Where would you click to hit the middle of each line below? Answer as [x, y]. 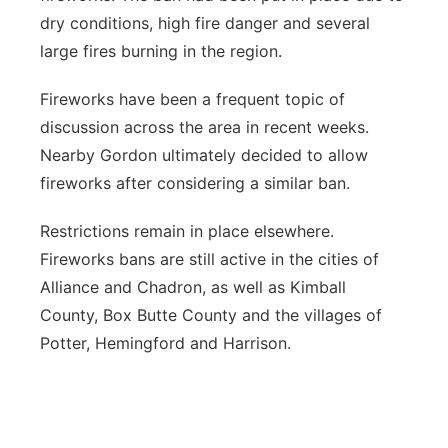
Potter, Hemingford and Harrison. [165, 343]
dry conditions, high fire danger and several [205, 23]
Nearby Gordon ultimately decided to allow [204, 155]
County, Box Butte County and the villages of [211, 315]
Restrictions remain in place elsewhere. [187, 231]
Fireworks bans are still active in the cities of [209, 259]
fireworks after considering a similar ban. [195, 183]
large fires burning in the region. [161, 51]
